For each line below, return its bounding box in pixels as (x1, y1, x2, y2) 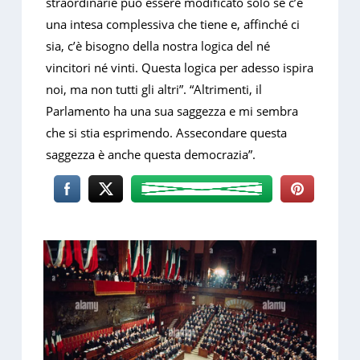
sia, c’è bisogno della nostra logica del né (46, 38, 271, 55)
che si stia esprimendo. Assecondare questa (46, 125, 288, 141)
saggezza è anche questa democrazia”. (46, 146, 256, 163)
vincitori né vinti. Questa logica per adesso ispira (46, 59, 314, 76)
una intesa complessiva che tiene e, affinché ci (46, 16, 301, 33)
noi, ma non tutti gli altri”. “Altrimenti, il (46, 81, 263, 98)
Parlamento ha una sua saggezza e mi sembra (46, 103, 299, 120)
